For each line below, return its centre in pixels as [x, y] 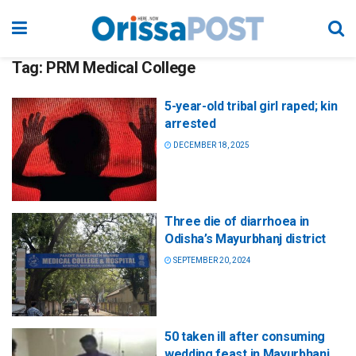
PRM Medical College [121, 68]
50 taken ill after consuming [245, 337]
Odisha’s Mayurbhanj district [246, 239]
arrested [190, 124]
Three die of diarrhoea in [237, 222]
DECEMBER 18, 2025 [211, 145]
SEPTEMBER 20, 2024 [211, 261]
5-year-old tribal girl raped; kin [251, 106]
